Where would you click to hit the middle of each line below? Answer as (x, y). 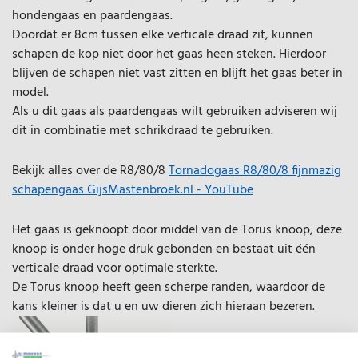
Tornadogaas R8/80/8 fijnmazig (255, 171)
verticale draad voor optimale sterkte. (115, 268)
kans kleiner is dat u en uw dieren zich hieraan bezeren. (163, 306)
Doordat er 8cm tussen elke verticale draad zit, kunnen (163, 35)
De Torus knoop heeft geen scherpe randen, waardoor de (169, 287)
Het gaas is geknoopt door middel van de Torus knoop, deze (177, 230)
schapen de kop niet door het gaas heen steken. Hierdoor (169, 54)
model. (30, 92)
